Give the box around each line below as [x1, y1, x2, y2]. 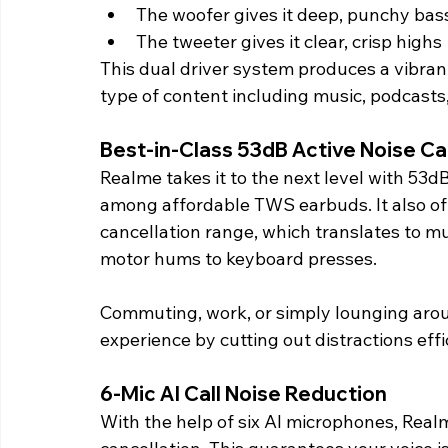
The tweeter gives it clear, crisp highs [136, 30, 442, 54]
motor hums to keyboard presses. [100, 247, 377, 271]
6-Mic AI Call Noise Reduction [100, 381, 391, 407]
